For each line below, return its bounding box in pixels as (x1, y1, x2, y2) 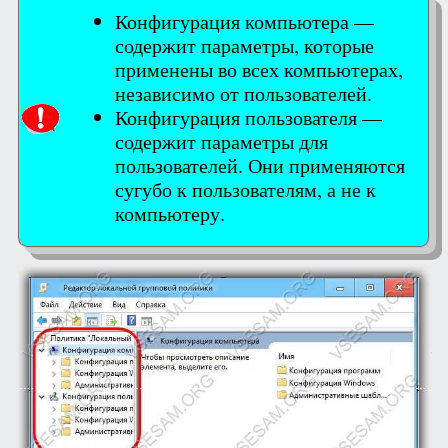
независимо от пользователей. (115, 79, 372, 107)
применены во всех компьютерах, (115, 55, 403, 83)
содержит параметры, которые (115, 31, 374, 59)
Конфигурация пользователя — (115, 103, 382, 131)
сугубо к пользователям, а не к (115, 175, 376, 203)
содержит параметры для (115, 127, 328, 155)
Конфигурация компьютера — (115, 7, 374, 35)
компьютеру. (115, 199, 225, 227)
